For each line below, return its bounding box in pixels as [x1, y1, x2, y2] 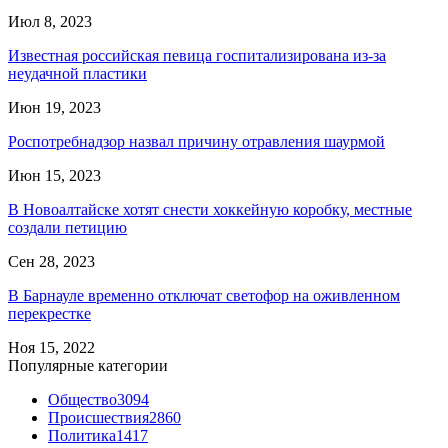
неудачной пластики [8, 64, 147, 82]
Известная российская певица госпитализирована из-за [8, 46, 386, 64]
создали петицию [8, 218, 127, 236]
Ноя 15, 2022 [8, 338, 95, 356]
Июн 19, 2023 [8, 98, 101, 116]
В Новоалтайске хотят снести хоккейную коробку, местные [8, 200, 412, 218]
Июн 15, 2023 [8, 166, 101, 184]
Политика [48, 426, 116, 444]
